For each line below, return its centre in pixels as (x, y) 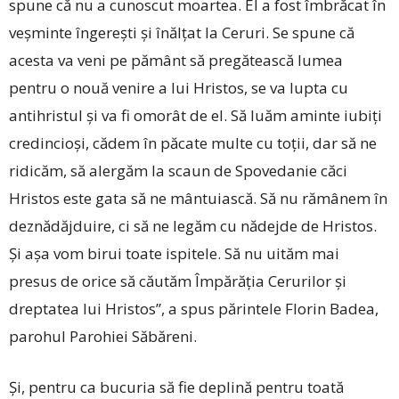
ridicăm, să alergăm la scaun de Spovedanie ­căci (178, 170)
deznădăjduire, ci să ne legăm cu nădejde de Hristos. (193, 225)
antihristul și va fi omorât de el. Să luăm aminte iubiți (195, 115)
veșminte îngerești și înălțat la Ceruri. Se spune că (182, 32)
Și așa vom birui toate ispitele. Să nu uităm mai (174, 253)
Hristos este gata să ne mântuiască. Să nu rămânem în (198, 198)
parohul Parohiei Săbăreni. (103, 336)
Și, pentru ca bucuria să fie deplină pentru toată (176, 387)
